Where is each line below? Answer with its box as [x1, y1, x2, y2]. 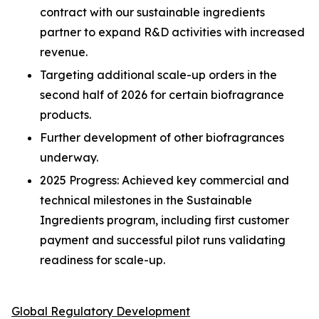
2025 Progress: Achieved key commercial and [40, 173, 289, 187]
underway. [40, 150, 98, 164]
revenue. [40, 45, 88, 59]
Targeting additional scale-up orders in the [40, 68, 277, 82]
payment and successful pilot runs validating [40, 233, 286, 247]
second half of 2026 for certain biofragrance [40, 88, 284, 102]
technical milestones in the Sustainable [40, 193, 252, 207]
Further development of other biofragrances [40, 130, 284, 145]
